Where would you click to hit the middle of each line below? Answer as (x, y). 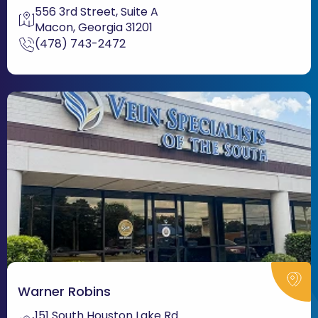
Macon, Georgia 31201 (94, 27)
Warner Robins (64, 291)
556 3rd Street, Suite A (100, 11)
